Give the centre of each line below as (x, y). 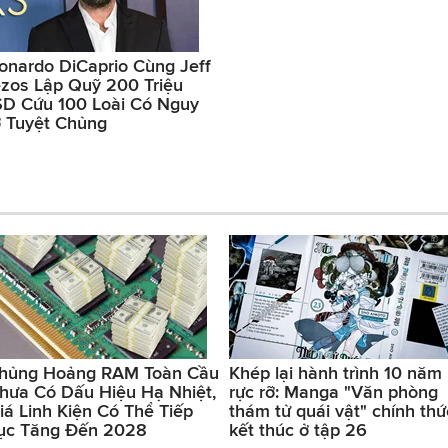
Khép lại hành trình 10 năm (335, 372)
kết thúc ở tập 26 (298, 429)
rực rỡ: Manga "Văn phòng (333, 391)
